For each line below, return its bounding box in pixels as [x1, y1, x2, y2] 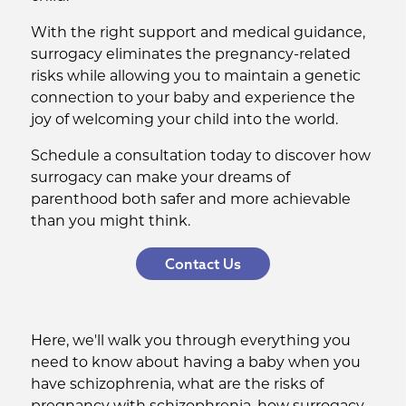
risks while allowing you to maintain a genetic [30, 70, 361, 84]
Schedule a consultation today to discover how [30, 150, 371, 164]
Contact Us [164, 255, 241, 273]
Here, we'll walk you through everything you [30, 334, 351, 349]
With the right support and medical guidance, [30, 26, 365, 41]
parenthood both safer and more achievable [30, 193, 351, 208]
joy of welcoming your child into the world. [30, 113, 338, 128]
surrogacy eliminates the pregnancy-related [30, 48, 351, 63]
